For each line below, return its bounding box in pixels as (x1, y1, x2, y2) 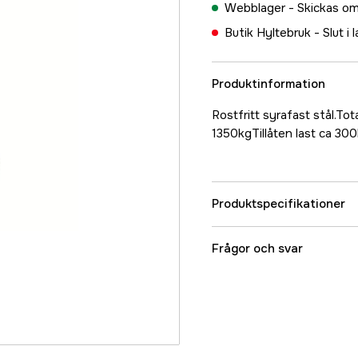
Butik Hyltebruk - (225, 25, 323, 41)
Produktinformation (212, 76, 325, 92)
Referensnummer (231, 238, 329, 254)
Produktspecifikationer (212, 196, 345, 212)
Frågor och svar (212, 241, 303, 257)
